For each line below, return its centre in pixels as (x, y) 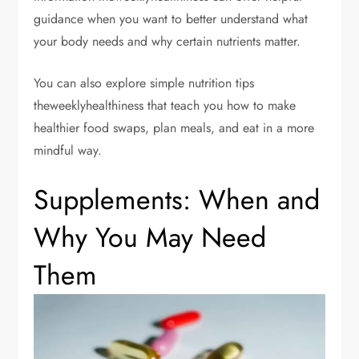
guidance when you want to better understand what (171, 18)
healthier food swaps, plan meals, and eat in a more (174, 127)
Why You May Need (150, 237)
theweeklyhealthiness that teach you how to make (165, 105)
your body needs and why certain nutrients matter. (167, 41)
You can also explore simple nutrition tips (144, 83)
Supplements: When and (177, 200)
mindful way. (68, 150)
